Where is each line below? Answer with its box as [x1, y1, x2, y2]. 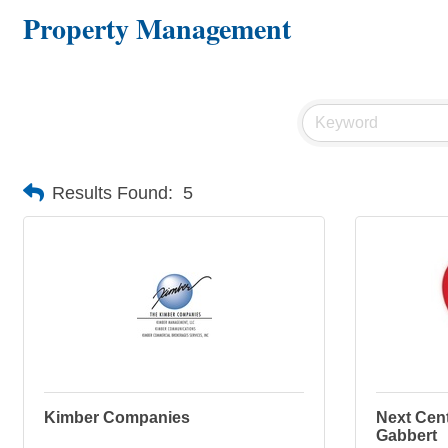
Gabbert [376, 427, 437, 444]
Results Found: [52, 182, 173, 203]
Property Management [23, 8, 291, 49]
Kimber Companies [44, 409, 190, 426]
